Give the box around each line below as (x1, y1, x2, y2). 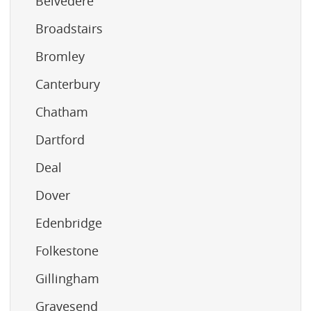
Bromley (35, 47, 85, 65)
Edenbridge (35, 214, 102, 231)
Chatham (35, 103, 88, 120)
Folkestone (35, 242, 99, 259)
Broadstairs (35, 19, 103, 37)
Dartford (35, 131, 85, 148)
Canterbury (35, 75, 100, 92)
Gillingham (35, 269, 99, 287)
